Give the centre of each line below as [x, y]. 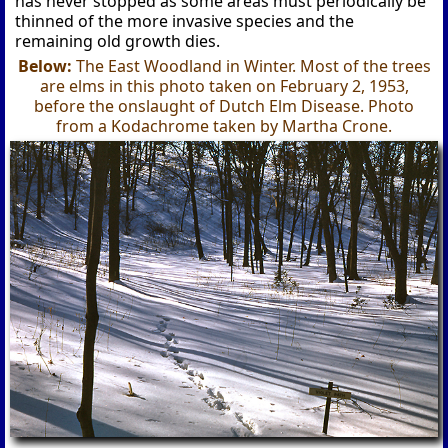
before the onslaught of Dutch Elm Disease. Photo [224, 105]
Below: [46, 65]
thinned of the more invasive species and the [185, 20]
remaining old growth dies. [118, 40]
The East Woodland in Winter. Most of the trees [253, 65]
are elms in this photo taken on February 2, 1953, [224, 85]
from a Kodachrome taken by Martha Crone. [224, 125]
